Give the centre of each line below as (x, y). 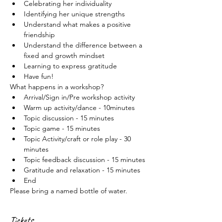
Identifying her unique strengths (74, 14)
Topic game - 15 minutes (62, 128)
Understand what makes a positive (78, 24)
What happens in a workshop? (57, 87)
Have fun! (39, 76)
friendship (39, 35)
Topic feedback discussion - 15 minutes (84, 160)
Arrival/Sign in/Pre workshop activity (79, 97)
